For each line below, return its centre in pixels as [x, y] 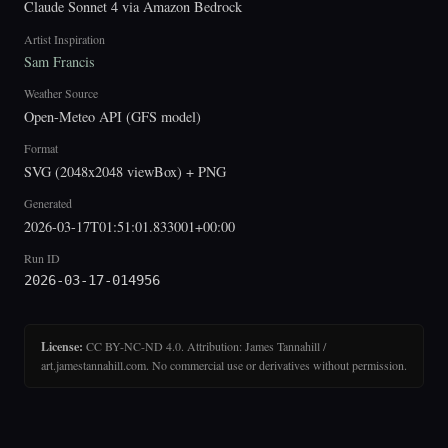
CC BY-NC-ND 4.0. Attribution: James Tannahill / [204, 346]
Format [41, 148]
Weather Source [61, 93]
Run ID [42, 257]
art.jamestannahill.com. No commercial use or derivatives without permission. [224, 365]
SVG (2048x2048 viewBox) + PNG [125, 171]
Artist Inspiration [64, 38]
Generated [48, 202]
